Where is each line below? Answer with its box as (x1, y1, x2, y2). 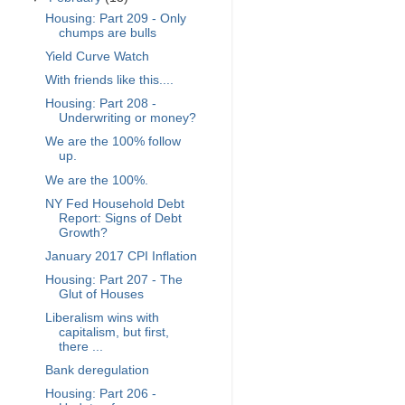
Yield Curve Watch (44, 50, 149, 63)
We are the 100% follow (44, 135, 181, 149)
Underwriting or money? (58, 111, 196, 126)
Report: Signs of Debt (58, 211, 182, 225)
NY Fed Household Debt (44, 196, 184, 211)
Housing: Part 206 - (44, 387, 156, 401)
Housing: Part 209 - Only (44, 11, 186, 25)
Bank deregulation (44, 363, 149, 378)
